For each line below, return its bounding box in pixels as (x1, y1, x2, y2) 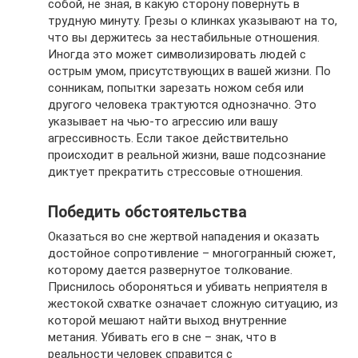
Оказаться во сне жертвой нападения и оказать (48, 229, 320, 244)
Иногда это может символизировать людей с (48, 47, 306, 62)
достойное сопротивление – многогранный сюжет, (48, 246, 336, 261)
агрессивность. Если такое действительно (48, 131, 288, 145)
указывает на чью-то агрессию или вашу (48, 114, 277, 129)
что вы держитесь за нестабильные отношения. (48, 30, 320, 45)
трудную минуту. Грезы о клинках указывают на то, (48, 14, 337, 28)
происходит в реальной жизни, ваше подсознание (48, 148, 326, 162)
